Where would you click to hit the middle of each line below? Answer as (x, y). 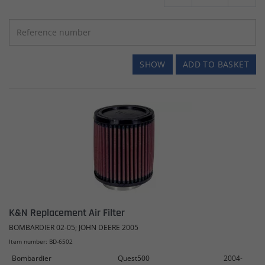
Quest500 (134, 258)
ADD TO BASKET (216, 64)
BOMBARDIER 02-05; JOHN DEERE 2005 (74, 227)
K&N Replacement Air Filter (67, 212)
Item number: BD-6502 (41, 241)
